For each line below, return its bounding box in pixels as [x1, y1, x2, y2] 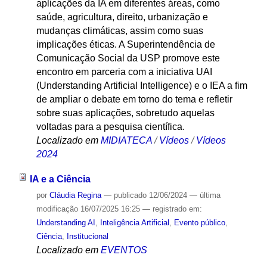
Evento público [173, 218, 225, 228]
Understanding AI [36, 218, 95, 228]
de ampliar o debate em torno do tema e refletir [36, 94, 232, 104]
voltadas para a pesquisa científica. [36, 121, 185, 132]
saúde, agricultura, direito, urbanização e [36, 11, 208, 22]
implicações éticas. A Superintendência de [36, 39, 215, 49]
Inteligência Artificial [100, 218, 169, 228]
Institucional [66, 232, 108, 241]
